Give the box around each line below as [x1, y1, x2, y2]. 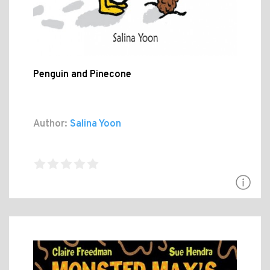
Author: [33, 118, 67, 130]
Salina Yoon [67, 118, 121, 130]
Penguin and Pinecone [33, 68, 131, 81]
